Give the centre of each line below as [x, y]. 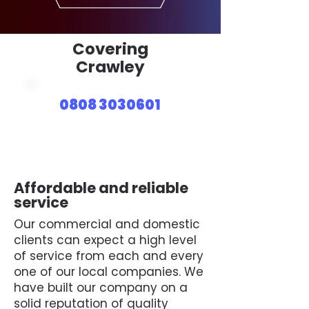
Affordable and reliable [101, 188]
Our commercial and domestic [107, 224]
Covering [110, 49]
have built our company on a [101, 288]
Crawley [110, 67]
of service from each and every [109, 256]
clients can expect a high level [105, 240]
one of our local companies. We [109, 272]
